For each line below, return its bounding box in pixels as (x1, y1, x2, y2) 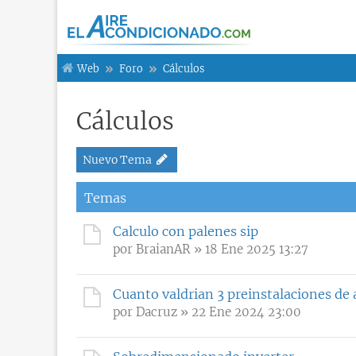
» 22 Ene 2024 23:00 (177, 304, 301, 319)
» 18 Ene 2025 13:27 (191, 241, 308, 257)
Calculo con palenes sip (113, 222, 258, 239)
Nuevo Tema (83, 152, 152, 167)
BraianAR (136, 241, 191, 257)
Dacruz (136, 304, 177, 319)
